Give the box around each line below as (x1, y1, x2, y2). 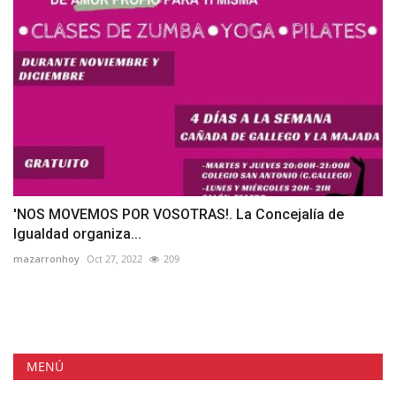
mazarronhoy (13, 251, 80, 265)
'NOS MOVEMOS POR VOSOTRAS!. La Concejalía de (13, 205, 344, 223)
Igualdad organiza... (13, 225, 141, 242)
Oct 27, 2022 (87, 251, 142, 265)
